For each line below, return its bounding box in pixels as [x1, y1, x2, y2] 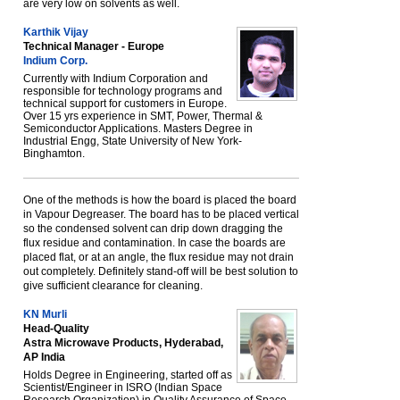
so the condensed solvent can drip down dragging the [23, 222, 283, 235]
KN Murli [23, 308, 67, 321]
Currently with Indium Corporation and [23, 72, 208, 85]
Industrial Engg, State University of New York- [23, 135, 242, 147]
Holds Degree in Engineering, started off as [23, 369, 232, 381]
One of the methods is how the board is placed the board [23, 194, 296, 206]
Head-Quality [23, 322, 89, 335]
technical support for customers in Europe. [23, 97, 227, 110]
